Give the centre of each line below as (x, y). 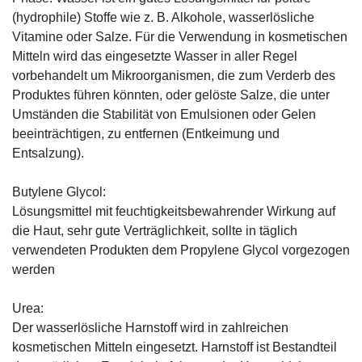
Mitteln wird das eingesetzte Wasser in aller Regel (155, 56)
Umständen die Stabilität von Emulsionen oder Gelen (164, 114)
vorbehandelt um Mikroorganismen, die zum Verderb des (174, 75)
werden (34, 269)
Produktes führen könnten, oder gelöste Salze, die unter (171, 95)
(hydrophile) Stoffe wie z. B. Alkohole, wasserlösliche (163, 17)
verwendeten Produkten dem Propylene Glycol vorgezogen (181, 250)
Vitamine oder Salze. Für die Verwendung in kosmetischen (180, 36)
